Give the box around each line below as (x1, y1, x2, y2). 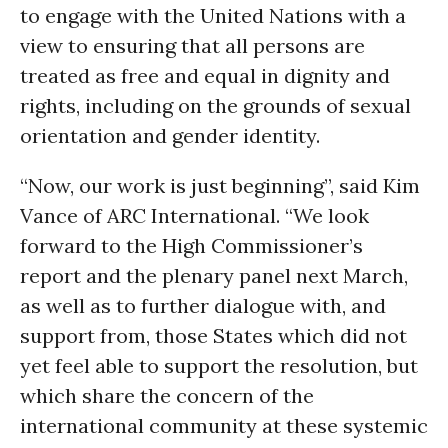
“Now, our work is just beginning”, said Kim (20, 173, 420, 198)
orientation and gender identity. (20, 123, 320, 148)
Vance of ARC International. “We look (20, 203, 369, 228)
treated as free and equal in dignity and (20, 63, 390, 88)
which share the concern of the (20, 383, 314, 408)
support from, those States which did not (20, 323, 407, 348)
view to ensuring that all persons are (20, 33, 365, 58)
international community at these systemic (20, 413, 428, 438)
